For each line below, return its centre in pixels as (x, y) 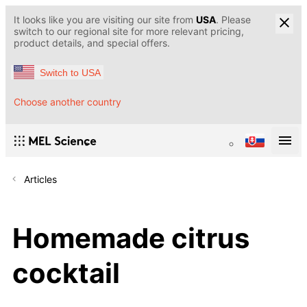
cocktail (66, 273)
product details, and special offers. (92, 43)
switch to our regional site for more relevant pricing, (129, 31)
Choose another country (67, 102)
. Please (233, 20)
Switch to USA (70, 72)
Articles (40, 180)
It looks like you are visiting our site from (105, 20)
